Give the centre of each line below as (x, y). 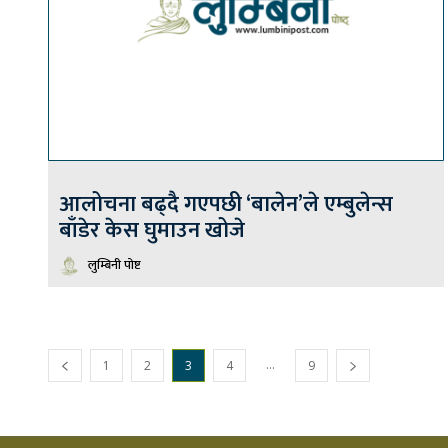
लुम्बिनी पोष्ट (114, 265)
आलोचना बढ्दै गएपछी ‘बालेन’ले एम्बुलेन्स (226, 205)
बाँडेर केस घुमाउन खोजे (152, 231)
